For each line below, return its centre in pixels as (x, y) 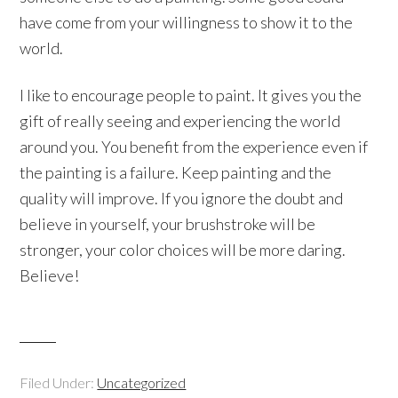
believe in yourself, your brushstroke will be (168, 224)
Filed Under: (59, 382)
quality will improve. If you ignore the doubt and (182, 198)
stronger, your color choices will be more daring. (183, 250)
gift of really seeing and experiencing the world (180, 121)
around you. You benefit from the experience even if (194, 147)
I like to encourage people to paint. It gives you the (191, 95)
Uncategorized (142, 382)
